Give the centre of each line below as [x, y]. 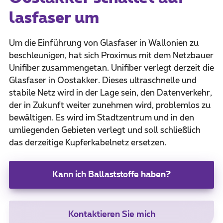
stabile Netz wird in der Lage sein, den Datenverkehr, [110, 93]
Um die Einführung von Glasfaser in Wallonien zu [104, 43]
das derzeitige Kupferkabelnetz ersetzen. [87, 143]
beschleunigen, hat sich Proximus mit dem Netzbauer [111, 56]
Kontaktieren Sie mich [111, 214]
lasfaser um [54, 18]
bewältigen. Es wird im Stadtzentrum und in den [101, 118]
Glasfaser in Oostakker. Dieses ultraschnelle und [103, 80]
